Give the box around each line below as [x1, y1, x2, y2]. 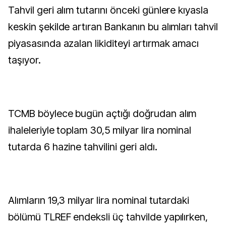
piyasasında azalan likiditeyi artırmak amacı [8, 37, 199, 49]
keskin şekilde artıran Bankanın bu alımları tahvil [8, 21, 218, 33]
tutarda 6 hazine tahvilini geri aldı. [8, 141, 157, 153]
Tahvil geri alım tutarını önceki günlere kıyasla [8, 4, 209, 16]
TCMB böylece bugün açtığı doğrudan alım [8, 107, 197, 120]
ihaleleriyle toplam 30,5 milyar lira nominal [8, 124, 192, 136]
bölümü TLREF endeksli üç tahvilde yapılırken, [8, 211, 208, 223]
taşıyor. [8, 54, 41, 66]
